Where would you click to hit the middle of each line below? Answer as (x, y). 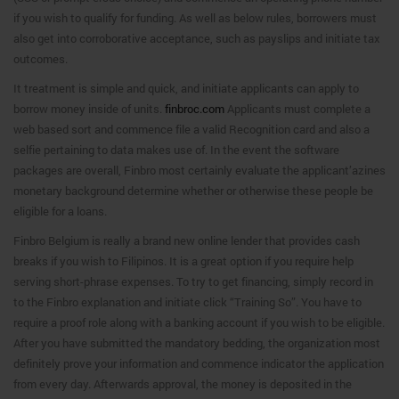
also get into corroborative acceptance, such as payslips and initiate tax (197, 38)
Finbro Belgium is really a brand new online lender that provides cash (187, 240)
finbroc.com (195, 109)
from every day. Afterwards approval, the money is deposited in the (183, 384)
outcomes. (41, 59)
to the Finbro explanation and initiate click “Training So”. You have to (187, 302)
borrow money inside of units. (89, 109)
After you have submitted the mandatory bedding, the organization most (197, 343)
